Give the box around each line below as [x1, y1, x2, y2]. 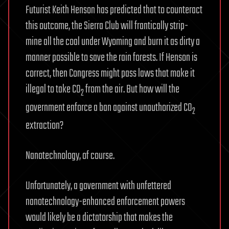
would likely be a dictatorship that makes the [26, 209, 173, 227]
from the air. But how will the [84, 80, 179, 98]
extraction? [26, 117, 63, 135]
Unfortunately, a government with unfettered [26, 177, 171, 195]
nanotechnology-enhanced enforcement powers [26, 193, 185, 211]
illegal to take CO [26, 80, 81, 98]
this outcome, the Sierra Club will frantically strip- [26, 17, 188, 35]
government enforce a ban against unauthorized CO [26, 99, 192, 117]
